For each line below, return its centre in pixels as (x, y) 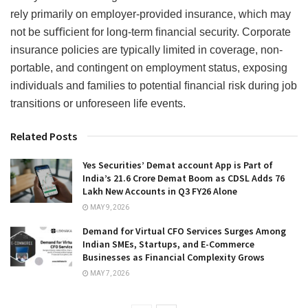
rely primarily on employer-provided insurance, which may (151, 14)
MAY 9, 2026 (109, 207)
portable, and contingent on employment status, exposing (149, 67)
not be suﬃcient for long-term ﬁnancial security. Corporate (151, 32)
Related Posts (44, 136)
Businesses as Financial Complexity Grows (174, 257)
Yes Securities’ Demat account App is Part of (178, 165)
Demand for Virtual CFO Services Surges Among (184, 231)
